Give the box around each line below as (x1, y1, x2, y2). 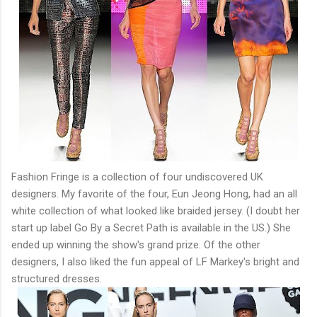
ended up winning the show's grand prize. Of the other (11, 238, 260, 251)
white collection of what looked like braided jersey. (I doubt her (11, 204, 300, 217)
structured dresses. (11, 272, 102, 285)
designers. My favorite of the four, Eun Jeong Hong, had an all (11, 187, 297, 200)
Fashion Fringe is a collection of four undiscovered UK (11, 170, 263, 183)
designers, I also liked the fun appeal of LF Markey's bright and (11, 255, 299, 268)
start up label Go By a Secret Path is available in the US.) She (11, 221, 291, 234)
